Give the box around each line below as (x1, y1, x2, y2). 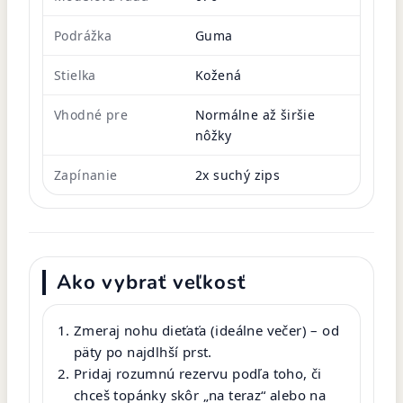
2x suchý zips (195, 166, 281, 184)
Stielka (54, 66, 96, 84)
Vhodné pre (54, 105, 128, 123)
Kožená (195, 66, 242, 84)
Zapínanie (54, 166, 118, 184)
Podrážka (54, 26, 112, 44)
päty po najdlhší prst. (74, 342, 212, 361)
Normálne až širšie (195, 105, 316, 123)
